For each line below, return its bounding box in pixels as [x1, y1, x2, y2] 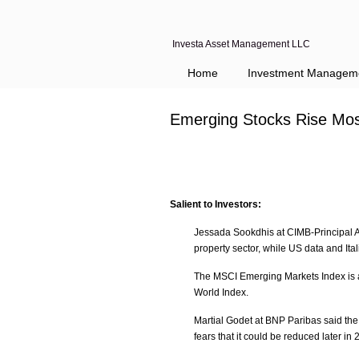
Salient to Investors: [170, 199, 261, 210]
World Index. [194, 287, 248, 298]
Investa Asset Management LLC [172, 38, 310, 50]
